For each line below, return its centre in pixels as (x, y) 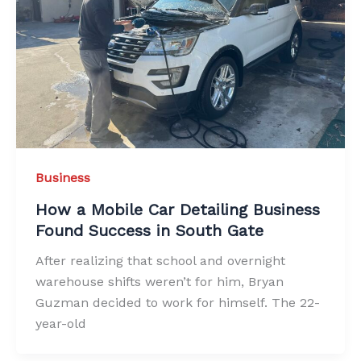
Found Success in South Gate (149, 230)
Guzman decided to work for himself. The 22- (178, 302)
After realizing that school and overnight (160, 260)
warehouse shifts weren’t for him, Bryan (160, 281)
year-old (61, 323)
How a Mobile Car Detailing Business (178, 209)
